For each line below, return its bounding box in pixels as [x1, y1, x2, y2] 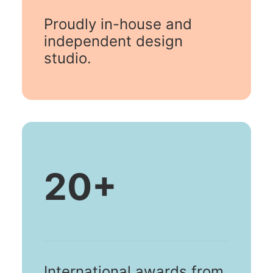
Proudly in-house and [44, 15, 192, 33]
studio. [44, 49, 91, 67]
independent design [44, 32, 183, 50]
